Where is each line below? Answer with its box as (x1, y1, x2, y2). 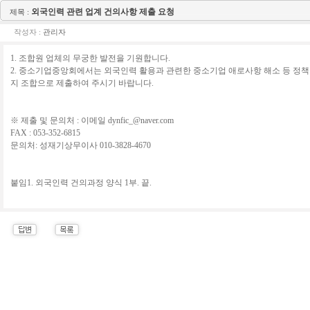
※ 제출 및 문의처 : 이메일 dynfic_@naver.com (10, 116, 174, 125)
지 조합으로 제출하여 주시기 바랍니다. (10, 78, 154, 88)
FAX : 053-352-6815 (10, 128, 80, 138)
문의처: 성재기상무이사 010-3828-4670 (10, 140, 151, 150)
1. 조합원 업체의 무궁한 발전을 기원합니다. (10, 53, 170, 63)
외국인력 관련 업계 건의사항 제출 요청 (31, 7, 174, 17)
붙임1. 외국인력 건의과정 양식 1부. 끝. (10, 178, 152, 188)
